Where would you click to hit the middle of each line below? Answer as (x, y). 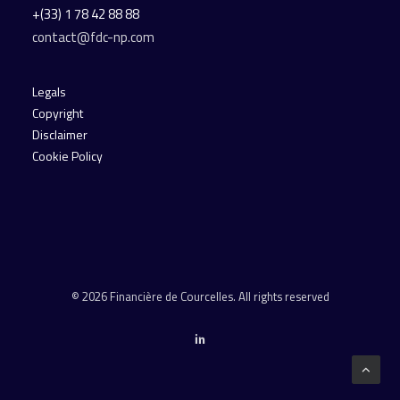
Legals (49, 92)
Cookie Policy (67, 156)
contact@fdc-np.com (95, 37)
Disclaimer (60, 134)
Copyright (58, 113)
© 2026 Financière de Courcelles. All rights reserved (200, 296)
